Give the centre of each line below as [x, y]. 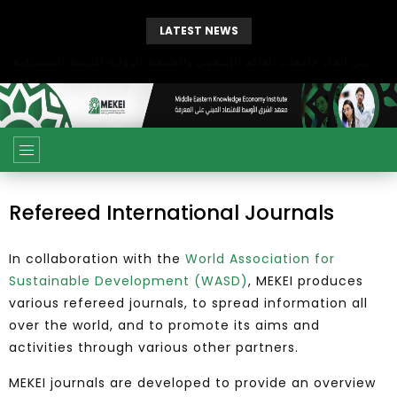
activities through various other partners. [154, 347]
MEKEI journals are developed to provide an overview [192, 383]
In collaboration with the [97, 259]
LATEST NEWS [198, 31]
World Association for [260, 259]
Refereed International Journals [171, 213]
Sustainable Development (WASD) [128, 281]
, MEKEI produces [306, 281]
